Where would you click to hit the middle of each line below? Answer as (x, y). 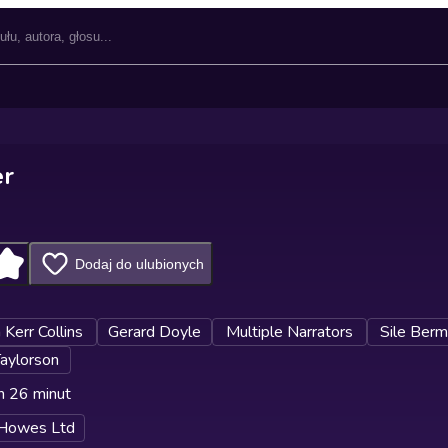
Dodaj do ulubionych (139, 264)
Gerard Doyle (154, 332)
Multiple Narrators (289, 332)
